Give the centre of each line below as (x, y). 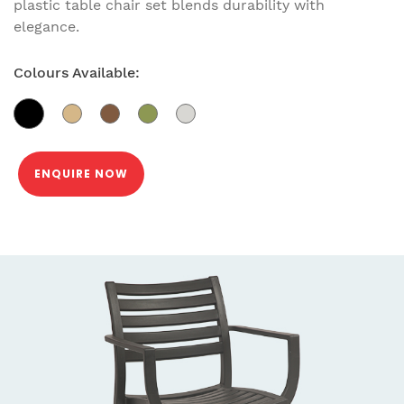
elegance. (46, 26)
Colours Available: (77, 72)
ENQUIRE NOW (81, 173)
